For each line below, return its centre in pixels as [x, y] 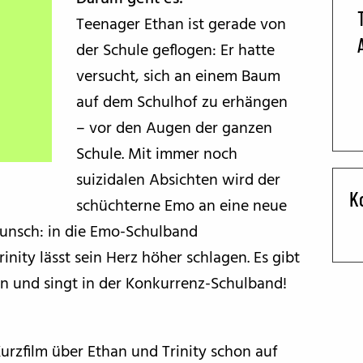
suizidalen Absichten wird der [178, 181]
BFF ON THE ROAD [113, 37]
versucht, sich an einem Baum [178, 77]
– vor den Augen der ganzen [174, 129]
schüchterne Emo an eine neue [181, 207]
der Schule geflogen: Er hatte [175, 51]
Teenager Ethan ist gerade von [181, 25]
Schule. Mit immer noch [156, 155]
